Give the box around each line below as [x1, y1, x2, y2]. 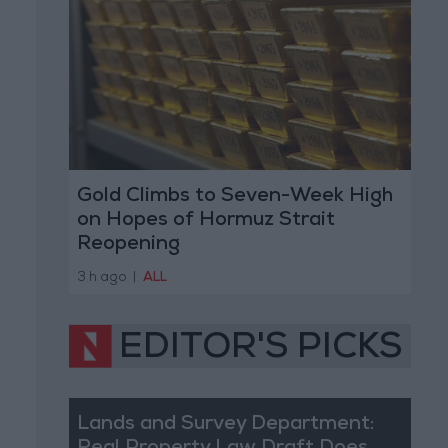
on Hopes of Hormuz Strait [76, 211, 335, 232]
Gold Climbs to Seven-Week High [76, 187, 393, 208]
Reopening [76, 235, 180, 256]
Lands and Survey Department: [76, 414, 374, 435]
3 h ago [76, 271, 127, 285]
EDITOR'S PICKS [119, 331, 402, 368]
